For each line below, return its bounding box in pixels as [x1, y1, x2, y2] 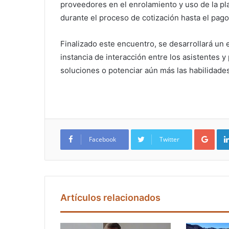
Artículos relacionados [60, 192, 161, 203]
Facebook [89, 135, 116, 144]
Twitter [159, 135, 179, 144]
